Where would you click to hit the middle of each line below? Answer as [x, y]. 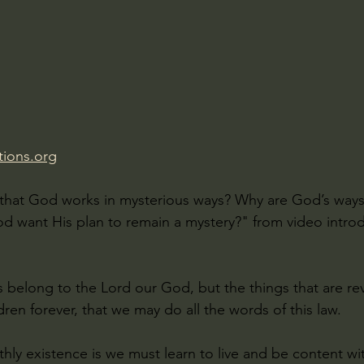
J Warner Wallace [152, 84]
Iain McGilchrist [282, 19]
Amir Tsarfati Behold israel [114, 19]
